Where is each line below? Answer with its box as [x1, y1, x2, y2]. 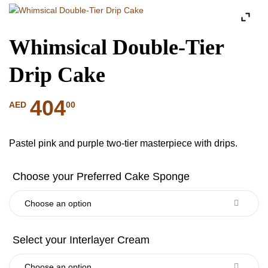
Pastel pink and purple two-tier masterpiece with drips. [9, 138, 237, 148]
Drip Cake [9, 63, 105, 87]
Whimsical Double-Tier [9, 35, 224, 59]
